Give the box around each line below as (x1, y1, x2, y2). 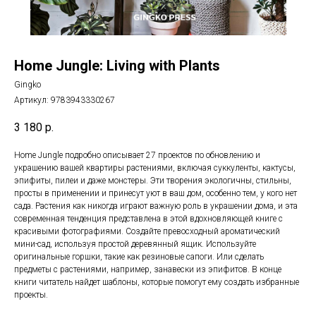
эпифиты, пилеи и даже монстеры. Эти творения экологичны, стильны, (14, 176, 291, 186)
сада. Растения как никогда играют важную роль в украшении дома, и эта (14, 201, 298, 212)
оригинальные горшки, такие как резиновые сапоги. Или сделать (14, 252, 264, 262)
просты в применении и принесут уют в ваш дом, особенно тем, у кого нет (14, 188, 297, 199)
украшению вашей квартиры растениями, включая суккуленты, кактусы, (14, 163, 296, 174)
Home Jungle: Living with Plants (14, 57, 220, 74)
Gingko (14, 80, 41, 90)
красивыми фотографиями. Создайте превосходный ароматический (14, 226, 280, 237)
